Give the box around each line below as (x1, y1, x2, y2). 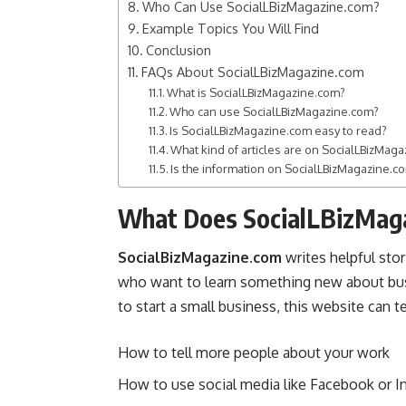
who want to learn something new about (118, 272, 388, 291)
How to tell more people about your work (118, 343, 390, 362)
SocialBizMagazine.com (118, 247, 282, 266)
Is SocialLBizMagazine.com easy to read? (169, 123, 388, 138)
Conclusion (145, 42, 211, 58)
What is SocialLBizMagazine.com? (167, 85, 346, 100)
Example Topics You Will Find (141, 20, 319, 36)
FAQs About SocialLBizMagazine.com (140, 63, 364, 80)
